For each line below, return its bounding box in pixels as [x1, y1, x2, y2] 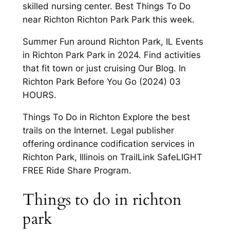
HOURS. [22, 90, 56, 101]
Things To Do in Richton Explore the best [22, 111, 190, 122]
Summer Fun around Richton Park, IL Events [22, 36, 203, 47]
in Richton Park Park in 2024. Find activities [22, 50, 201, 61]
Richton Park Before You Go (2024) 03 [22, 76, 181, 87]
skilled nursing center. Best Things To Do [22, 1, 190, 12]
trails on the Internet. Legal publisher [22, 125, 174, 136]
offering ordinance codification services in [22, 138, 195, 149]
